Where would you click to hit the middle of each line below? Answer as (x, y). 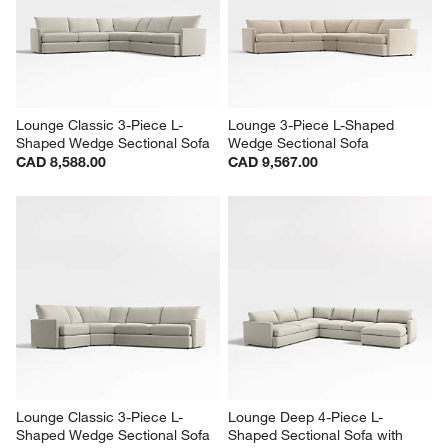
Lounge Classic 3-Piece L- (100, 298)
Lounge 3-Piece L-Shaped (313, 298)
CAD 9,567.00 (273, 335)
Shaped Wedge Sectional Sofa (113, 316)
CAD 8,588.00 (61, 335)
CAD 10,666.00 (65, 43)
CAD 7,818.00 (273, 25)
